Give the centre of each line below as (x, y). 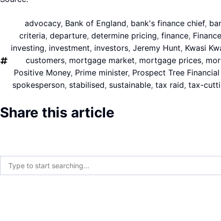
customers (45, 60)
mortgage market (102, 60)
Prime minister (101, 73)
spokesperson (38, 85)
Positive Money (42, 73)
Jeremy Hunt (156, 48)
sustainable (130, 85)
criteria (32, 36)
